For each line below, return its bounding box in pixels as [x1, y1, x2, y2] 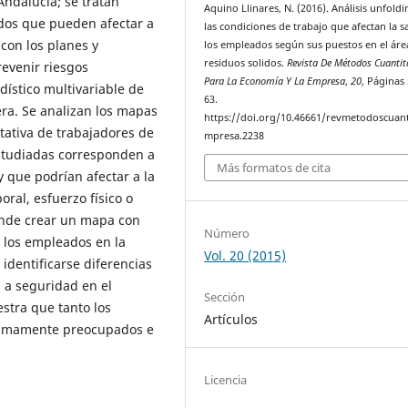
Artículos [204, 310, 259, 328]
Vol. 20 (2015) [204, 246, 287, 264]
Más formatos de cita [217, 159, 331, 177]
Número [204, 224, 250, 241]
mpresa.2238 [204, 128, 265, 142]
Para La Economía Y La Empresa [204, 74, 346, 87]
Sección [204, 288, 246, 305]
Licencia [204, 371, 248, 388]
